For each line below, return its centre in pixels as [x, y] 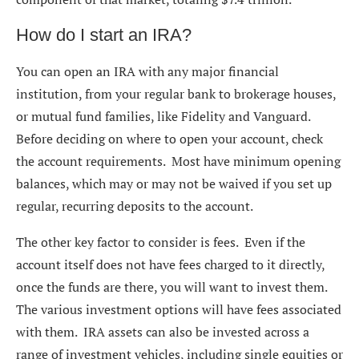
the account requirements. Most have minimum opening [178, 161]
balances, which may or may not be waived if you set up [174, 184]
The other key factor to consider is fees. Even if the [161, 242]
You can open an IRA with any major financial [147, 72]
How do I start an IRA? [104, 35]
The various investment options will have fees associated [179, 310]
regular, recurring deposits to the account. [135, 206]
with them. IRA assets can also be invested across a [163, 332]
